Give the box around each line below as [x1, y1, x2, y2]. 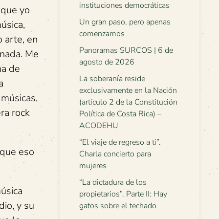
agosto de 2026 [79, 57, 134, 67]
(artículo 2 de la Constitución [79, 97, 177, 108]
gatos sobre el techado [79, 200, 156, 211]
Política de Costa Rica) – [79, 109, 161, 119]
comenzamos [79, 28, 125, 39]
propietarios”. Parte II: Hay [79, 189, 167, 199]
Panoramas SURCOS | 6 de [79, 45, 173, 56]
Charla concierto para [79, 149, 151, 159]
